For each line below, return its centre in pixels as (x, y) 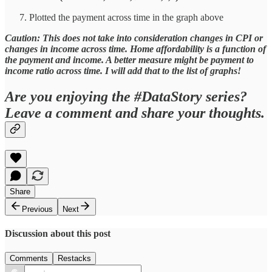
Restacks (74, 259)
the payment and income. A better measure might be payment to (129, 59)
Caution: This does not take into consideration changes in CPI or (134, 38)
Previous (37, 209)
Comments (29, 259)
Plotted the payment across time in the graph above (126, 17)
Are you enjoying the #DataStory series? (126, 96)
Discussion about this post (58, 233)
